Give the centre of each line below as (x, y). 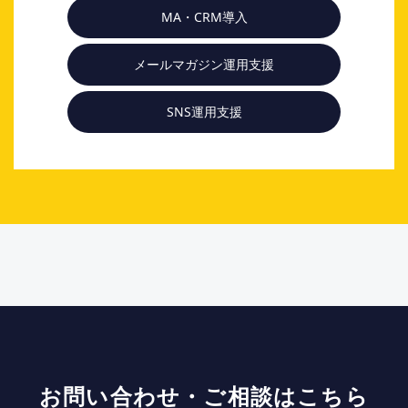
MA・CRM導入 (204, 16)
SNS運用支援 (204, 111)
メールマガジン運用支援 (204, 64)
